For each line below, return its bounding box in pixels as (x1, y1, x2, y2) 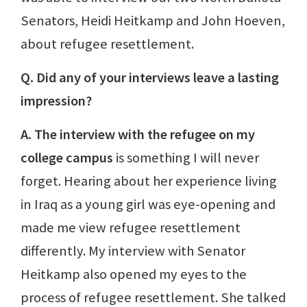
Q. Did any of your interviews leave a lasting (21, 68, 279, 86)
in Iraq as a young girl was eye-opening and (21, 195, 275, 213)
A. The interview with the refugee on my (21, 125, 255, 143)
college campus (21, 148, 113, 167)
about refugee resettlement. (21, 34, 194, 53)
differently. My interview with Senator (21, 241, 245, 260)
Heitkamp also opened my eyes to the (21, 265, 247, 283)
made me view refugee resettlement (21, 218, 241, 236)
